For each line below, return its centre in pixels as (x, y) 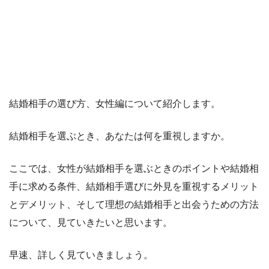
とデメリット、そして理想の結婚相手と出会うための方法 (134, 204)
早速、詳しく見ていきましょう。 (81, 255)
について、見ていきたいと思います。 (91, 222)
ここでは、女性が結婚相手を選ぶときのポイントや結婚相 (134, 168)
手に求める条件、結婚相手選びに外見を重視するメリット (134, 186)
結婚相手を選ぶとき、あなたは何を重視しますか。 (119, 136)
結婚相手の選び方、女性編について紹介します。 (115, 103)
